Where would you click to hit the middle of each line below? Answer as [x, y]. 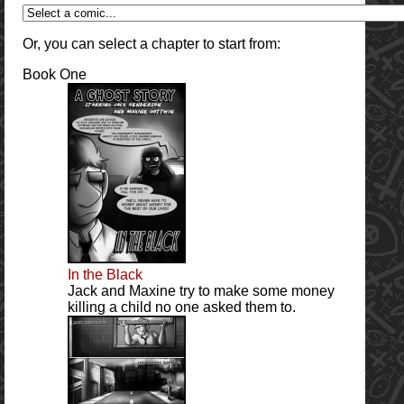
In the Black [105, 274]
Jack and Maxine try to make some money [201, 290]
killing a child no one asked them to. [182, 307]
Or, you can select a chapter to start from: [151, 43]
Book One [55, 74]
